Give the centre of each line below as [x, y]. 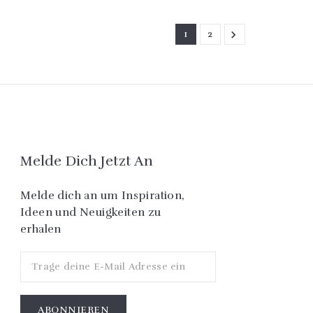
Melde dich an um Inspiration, [103, 195]
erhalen [41, 229]
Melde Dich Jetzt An [87, 161]
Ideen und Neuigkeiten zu [91, 212]
